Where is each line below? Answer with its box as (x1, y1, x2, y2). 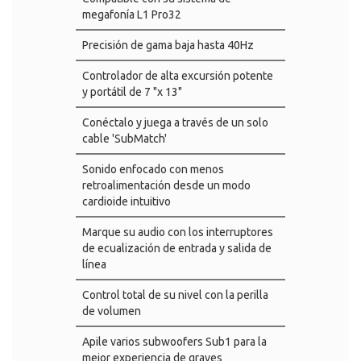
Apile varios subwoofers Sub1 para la (82, 335, 267, 348)
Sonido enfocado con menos (82, 163, 224, 176)
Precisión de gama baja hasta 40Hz (82, 39, 254, 52)
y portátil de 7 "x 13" (82, 85, 182, 98)
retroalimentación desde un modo (82, 179, 251, 192)
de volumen (82, 305, 141, 317)
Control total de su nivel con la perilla (82, 288, 268, 301)
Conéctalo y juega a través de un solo (82, 116, 268, 129)
